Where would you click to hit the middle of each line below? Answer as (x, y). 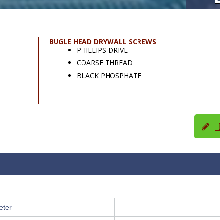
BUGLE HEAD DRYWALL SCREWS (102, 42)
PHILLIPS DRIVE (102, 50)
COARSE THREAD (104, 63)
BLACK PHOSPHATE (109, 76)
